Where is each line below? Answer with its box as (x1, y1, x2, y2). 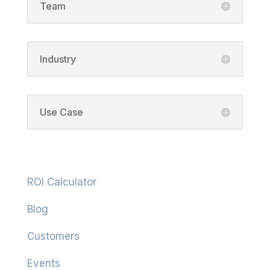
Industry (39, 52, 76, 65)
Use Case (39, 105, 83, 118)
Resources (27, 146, 83, 159)
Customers (27, 230, 80, 242)
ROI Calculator (27, 175, 96, 188)
